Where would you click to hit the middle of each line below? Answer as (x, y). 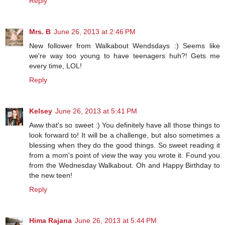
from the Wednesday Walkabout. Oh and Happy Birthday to (125, 165)
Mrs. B (40, 32)
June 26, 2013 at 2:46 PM (95, 32)
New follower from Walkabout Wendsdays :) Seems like (125, 46)
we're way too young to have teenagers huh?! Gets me (125, 56)
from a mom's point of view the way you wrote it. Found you (125, 155)
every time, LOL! (55, 66)
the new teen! (51, 175)
